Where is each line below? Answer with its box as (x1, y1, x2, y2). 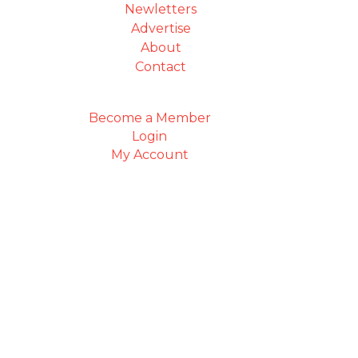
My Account (110, 147, 189, 162)
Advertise (130, 21, 191, 36)
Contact (135, 59, 186, 74)
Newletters (125, 2, 197, 17)
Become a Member (88, 110, 211, 125)
